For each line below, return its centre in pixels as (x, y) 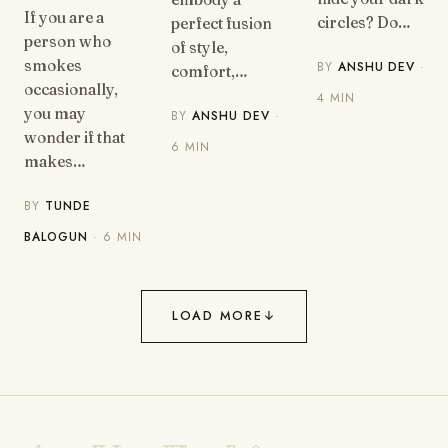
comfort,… (210, 72)
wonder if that (75, 138)
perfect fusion (222, 24)
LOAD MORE (217, 316)
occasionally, (71, 90)
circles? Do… (363, 23)
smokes (53, 66)
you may (55, 114)
